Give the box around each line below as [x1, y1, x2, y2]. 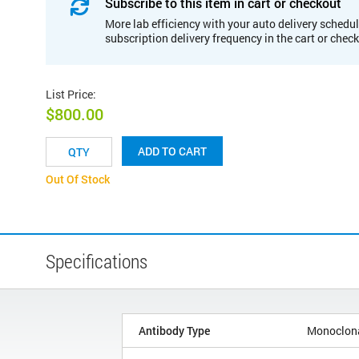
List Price [46, 86, 93, 102]
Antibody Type [139, 323, 210, 339]
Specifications [46, 248, 147, 275]
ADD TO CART [138, 143, 207, 159]
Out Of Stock [46, 171, 110, 188]
